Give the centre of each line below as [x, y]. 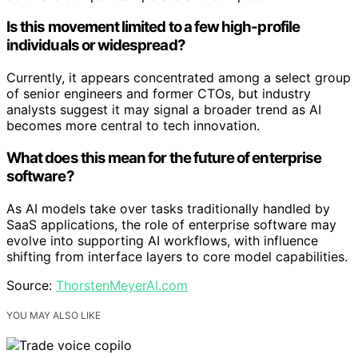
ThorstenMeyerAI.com [122, 285]
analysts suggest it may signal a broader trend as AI [164, 110]
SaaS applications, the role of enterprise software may [171, 224]
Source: [31, 285]
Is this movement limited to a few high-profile [153, 27]
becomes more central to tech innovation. [133, 126]
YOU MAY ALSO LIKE [54, 315]
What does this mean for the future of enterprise [164, 157]
